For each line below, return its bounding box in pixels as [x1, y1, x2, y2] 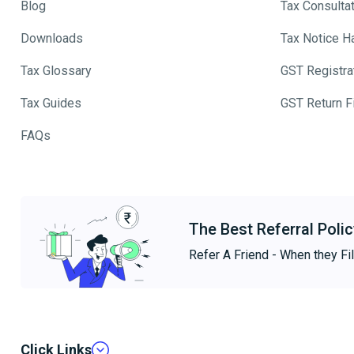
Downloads [21, 31, 83, 47]
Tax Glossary [21, 63, 92, 79]
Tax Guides [21, 96, 81, 111]
